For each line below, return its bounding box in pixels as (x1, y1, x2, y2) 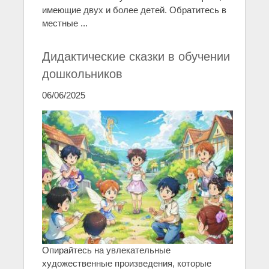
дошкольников (42, 67, 122, 81)
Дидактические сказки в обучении (42, 50, 230, 64)
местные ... (42, 18, 88, 29)
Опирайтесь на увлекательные (42, 244, 171, 255)
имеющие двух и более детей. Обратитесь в (42, 5, 226, 16)
